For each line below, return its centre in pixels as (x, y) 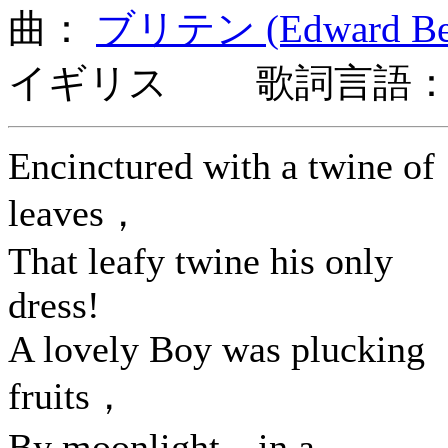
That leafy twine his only (200, 261)
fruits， (68, 396)
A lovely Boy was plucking (216, 349)
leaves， (75, 213)
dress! (54, 305)
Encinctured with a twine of (221, 166)
